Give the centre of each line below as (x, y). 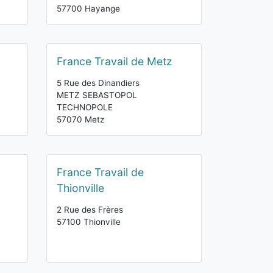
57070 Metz (80, 119)
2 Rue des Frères (90, 210)
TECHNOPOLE (85, 107)
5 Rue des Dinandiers (98, 83)
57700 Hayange (88, 9)
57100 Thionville (89, 222)
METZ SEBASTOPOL (97, 95)
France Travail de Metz (115, 61)
